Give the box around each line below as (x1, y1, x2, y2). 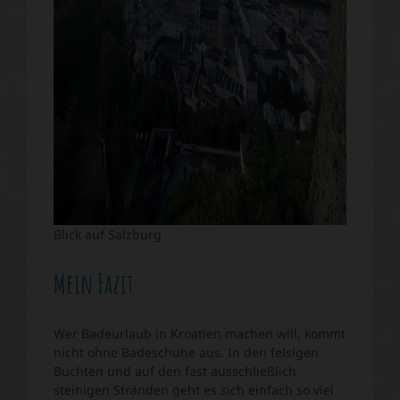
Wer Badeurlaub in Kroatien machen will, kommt (54, 325, 346, 343)
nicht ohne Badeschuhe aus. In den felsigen (54, 344, 319, 362)
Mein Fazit (54, 267, 134, 301)
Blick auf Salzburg (54, 226, 162, 244)
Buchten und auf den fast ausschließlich (54, 362, 296, 380)
